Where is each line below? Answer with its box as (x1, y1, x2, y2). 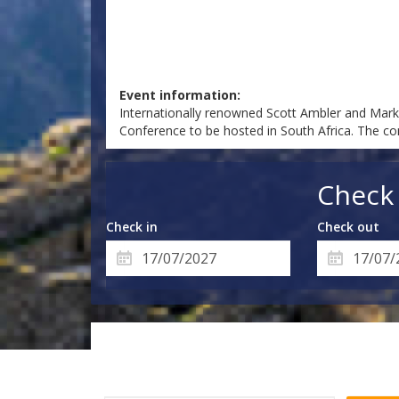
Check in (106, 218, 159, 236)
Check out (316, 218, 379, 236)
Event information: (119, 86, 241, 104)
